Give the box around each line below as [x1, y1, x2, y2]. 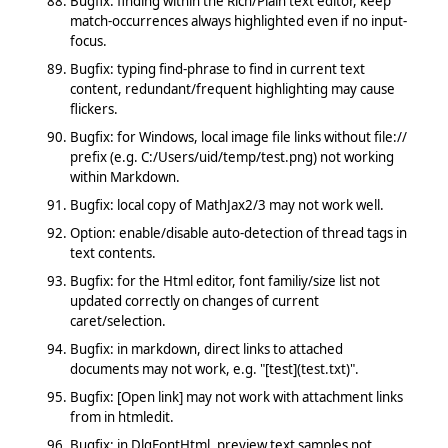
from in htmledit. [69, 407, 174, 426]
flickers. [69, 99, 118, 118]
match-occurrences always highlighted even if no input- [69, 11, 407, 30]
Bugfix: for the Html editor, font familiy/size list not [69, 271, 380, 290]
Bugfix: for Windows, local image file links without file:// [69, 127, 407, 146]
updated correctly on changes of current [69, 291, 319, 310]
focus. [69, 31, 107, 50]
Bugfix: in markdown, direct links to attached [69, 339, 343, 358]
